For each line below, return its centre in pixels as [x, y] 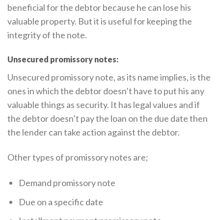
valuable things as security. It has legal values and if [104, 105]
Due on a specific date [61, 202]
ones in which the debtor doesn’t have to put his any [106, 91]
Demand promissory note [67, 182]
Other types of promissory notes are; [78, 157]
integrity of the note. [47, 35]
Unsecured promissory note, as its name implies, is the [109, 77]
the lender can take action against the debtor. [94, 132]
